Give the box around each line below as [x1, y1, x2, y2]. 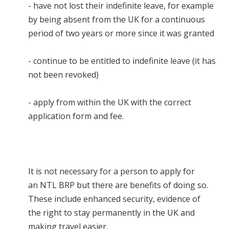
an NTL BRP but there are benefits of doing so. [28, 179, 208, 191]
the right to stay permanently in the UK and [28, 207, 195, 219]
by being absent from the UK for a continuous [28, 14, 205, 26]
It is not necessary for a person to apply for [28, 166, 195, 177]
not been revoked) [28, 69, 101, 81]
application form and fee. [28, 110, 126, 122]
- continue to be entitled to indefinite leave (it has [28, 55, 216, 67]
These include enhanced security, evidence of [28, 193, 200, 205]
